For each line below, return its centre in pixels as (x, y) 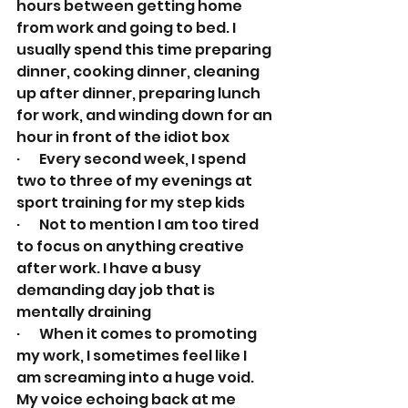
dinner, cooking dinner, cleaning (139, 71)
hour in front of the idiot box (123, 137)
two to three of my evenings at (136, 180)
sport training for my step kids (131, 202)
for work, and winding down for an (146, 115)
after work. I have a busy (110, 268)
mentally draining (84, 311)
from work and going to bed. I (127, 27)
